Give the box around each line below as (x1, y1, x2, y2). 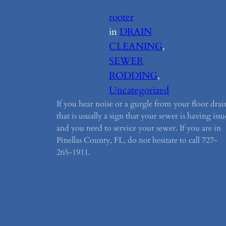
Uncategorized (109, 84, 169, 97)
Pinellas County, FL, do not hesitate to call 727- (56, 135, 217, 146)
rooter (109, 11, 134, 24)
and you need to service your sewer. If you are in (56, 123, 221, 134)
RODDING (109, 69, 157, 83)
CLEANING (109, 40, 162, 53)
